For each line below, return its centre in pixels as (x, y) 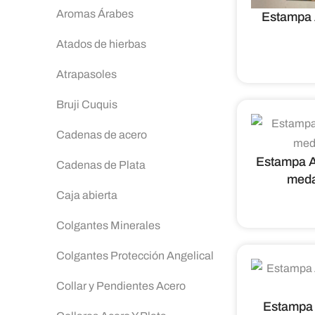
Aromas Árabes (95, 14)
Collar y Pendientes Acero (121, 286)
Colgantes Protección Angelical (135, 256)
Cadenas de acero (102, 135)
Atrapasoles (86, 74)
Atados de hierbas (101, 44)
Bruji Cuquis (87, 104)
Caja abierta (87, 195)
